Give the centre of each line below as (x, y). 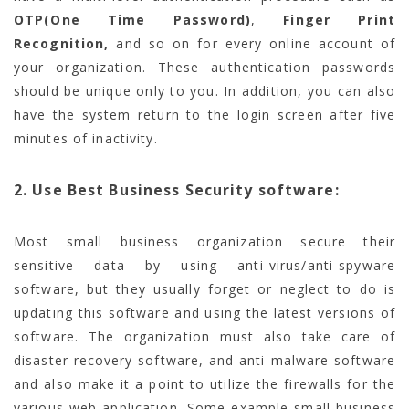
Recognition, (62, 43)
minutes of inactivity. (86, 138)
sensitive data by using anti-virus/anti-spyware (204, 265)
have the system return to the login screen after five (204, 114)
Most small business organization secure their (204, 241)
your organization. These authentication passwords (204, 67)
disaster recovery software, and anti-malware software (204, 360)
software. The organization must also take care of (204, 336)
